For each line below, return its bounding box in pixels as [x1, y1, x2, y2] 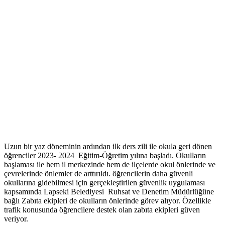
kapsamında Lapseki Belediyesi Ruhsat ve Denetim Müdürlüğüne [4, 187, 214, 196]
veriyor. [4, 214, 28, 223]
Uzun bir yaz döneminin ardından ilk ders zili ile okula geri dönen [4, 142, 212, 151]
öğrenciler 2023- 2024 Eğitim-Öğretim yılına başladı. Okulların [4, 151, 206, 160]
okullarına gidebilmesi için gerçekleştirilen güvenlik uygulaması [4, 178, 205, 187]
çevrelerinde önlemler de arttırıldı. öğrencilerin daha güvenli [4, 169, 193, 178]
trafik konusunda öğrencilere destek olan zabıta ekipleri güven [4, 205, 200, 214]
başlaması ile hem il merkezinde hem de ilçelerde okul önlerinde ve [4, 160, 215, 169]
